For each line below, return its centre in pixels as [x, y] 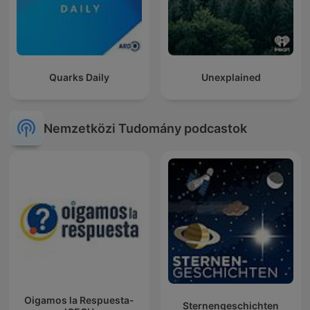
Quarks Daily [79, 77]
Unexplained [231, 77]
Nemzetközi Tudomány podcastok [145, 128]
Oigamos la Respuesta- [79, 300]
